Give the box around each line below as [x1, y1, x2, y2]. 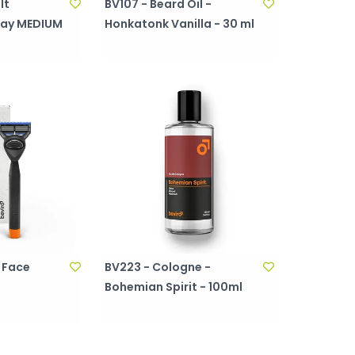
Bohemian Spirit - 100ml [105, 279, 243, 295]
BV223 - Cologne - [105, 259, 212, 275]
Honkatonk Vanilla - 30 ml [105, 16, 255, 32]
